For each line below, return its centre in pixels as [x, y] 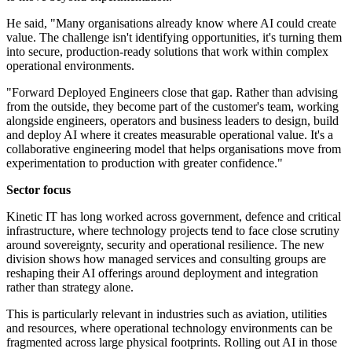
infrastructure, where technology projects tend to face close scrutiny [173, 231]
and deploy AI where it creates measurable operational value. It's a [170, 135]
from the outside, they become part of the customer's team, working [172, 107]
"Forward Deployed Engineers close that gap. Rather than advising [172, 93]
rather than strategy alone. [70, 288]
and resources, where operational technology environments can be [169, 328]
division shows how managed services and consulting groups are [166, 259]
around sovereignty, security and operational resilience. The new [165, 245]
